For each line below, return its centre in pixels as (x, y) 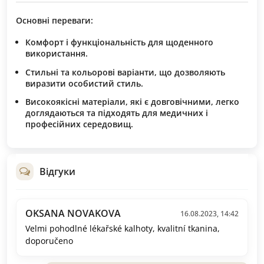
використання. (57, 53)
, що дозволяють (190, 72)
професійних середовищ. (79, 124)
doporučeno (49, 241)
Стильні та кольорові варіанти (90, 72)
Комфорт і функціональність (85, 42)
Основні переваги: (55, 20)
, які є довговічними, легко (182, 102)
